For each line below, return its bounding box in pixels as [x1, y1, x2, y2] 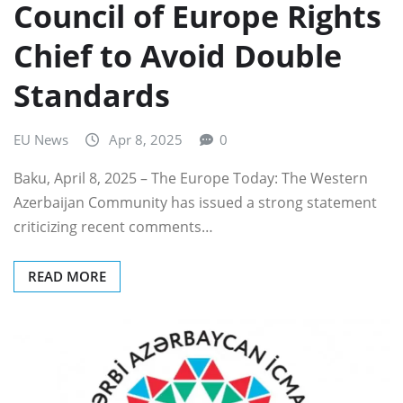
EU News [13, 130, 68, 148]
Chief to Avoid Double [13, 34, 342, 76]
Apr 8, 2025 [109, 130, 183, 148]
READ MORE [28, 266, 106, 285]
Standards [13, 74, 170, 116]
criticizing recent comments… [13, 216, 213, 237]
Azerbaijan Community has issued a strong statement [13, 192, 377, 212]
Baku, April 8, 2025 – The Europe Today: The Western [13, 167, 368, 188]
